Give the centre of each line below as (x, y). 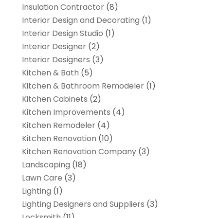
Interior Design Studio (62, 34)
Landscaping (46, 165)
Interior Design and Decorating (81, 20)
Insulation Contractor (63, 7)
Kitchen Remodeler (58, 126)
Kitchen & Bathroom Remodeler (83, 86)
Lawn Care (42, 178)
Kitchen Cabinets (54, 99)
